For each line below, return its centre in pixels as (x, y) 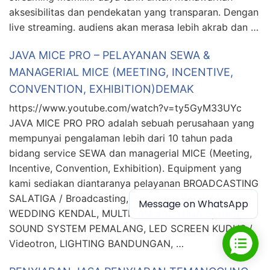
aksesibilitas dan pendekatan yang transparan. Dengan (134, 12)
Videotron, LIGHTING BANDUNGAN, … (96, 244)
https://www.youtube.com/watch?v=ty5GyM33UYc (131, 108)
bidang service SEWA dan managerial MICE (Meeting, (130, 153)
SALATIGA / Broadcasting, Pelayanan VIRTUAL (115, 199)
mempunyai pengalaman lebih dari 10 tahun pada (121, 138)
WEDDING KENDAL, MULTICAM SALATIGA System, (125, 214)
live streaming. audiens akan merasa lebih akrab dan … (134, 27)
